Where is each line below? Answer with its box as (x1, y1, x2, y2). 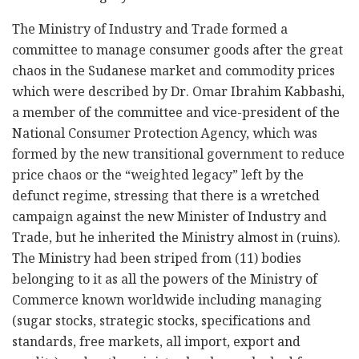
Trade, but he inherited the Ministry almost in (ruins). (12, 228, 344, 251)
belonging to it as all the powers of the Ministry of (12, 270, 317, 292)
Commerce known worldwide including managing (12, 291, 322, 313)
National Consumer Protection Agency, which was (12, 124, 317, 147)
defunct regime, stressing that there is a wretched (12, 187, 320, 209)
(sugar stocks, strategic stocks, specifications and (12, 312, 311, 334)
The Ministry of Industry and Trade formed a (12, 20, 288, 42)
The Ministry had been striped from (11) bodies (12, 249, 301, 272)
